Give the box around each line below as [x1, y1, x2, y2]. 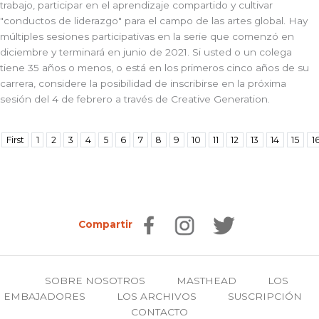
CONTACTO [131, 305, 188, 318]
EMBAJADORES [3, 290, 85, 302]
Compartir [78, 218, 132, 230]
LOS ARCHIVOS [116, 290, 197, 302]
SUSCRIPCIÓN [227, 290, 302, 302]
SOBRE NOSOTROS [45, 274, 145, 286]
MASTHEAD [177, 274, 236, 286]
